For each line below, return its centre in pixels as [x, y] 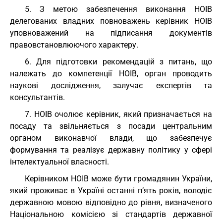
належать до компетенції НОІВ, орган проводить [111, 74]
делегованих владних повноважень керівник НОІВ [111, 21]
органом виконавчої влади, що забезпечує [111, 138]
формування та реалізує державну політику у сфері [111, 150]
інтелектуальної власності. [59, 162]
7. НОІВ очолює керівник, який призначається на [118, 114]
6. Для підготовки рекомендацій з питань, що [118, 62]
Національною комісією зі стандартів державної [111, 214]
